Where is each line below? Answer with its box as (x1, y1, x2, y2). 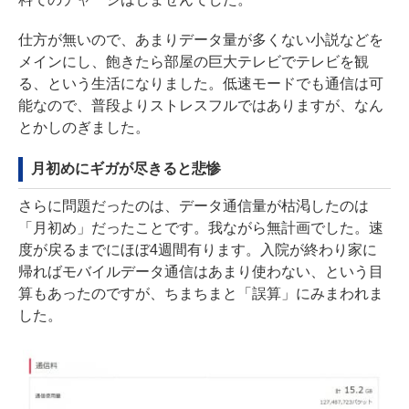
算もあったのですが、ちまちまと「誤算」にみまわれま (18, 286, 383, 302)
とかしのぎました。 (18, 120, 150, 136)
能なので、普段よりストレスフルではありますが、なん (18, 98, 383, 114)
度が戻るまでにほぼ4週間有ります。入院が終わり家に (18, 242, 377, 258)
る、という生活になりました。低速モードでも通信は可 (18, 76, 383, 92)
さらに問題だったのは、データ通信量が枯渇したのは (18, 198, 369, 215)
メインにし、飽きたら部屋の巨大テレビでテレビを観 (18, 54, 369, 70)
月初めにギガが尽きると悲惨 (31, 161, 221, 177)
